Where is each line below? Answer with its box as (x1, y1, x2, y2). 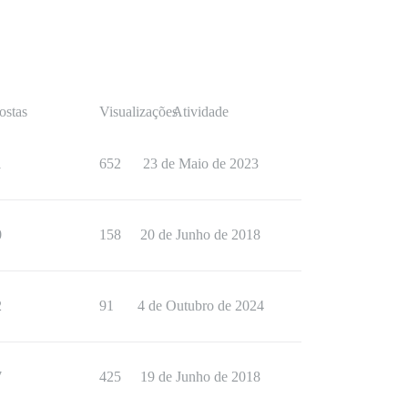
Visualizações (99, 104, 178, 120)
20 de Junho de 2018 (140, 227, 260, 243)
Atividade (172, 104, 229, 120)
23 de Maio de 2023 (142, 156, 259, 172)
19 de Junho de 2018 (140, 369, 260, 385)
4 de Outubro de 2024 (137, 298, 264, 314)
